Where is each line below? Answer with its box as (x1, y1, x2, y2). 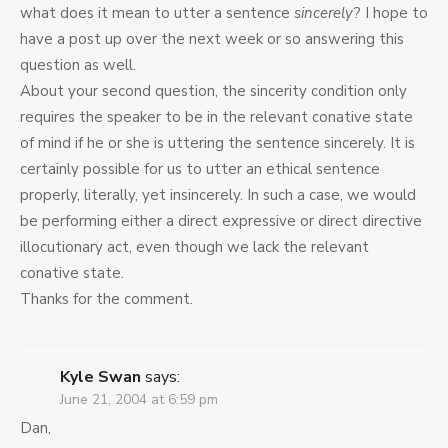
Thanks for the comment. (20, 289, 193, 310)
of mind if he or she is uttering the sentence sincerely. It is (20, 133, 415, 154)
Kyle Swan (60, 366, 141, 389)
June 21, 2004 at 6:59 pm (60, 390, 218, 410)
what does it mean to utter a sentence (20, 3, 294, 24)
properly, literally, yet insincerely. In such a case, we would (20, 185, 416, 206)
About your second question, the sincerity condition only (20, 81, 407, 102)
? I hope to (353, 3, 428, 24)
